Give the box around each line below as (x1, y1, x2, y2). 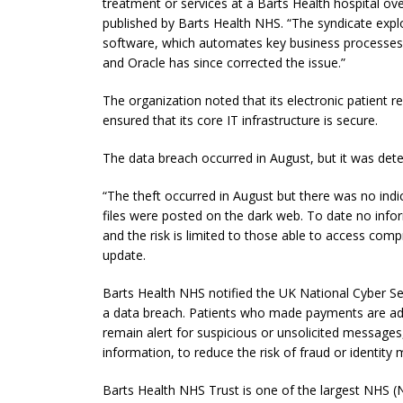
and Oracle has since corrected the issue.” (103, 53, 345, 71)
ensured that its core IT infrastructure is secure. (103, 111, 378, 129)
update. (103, 246, 146, 264)
